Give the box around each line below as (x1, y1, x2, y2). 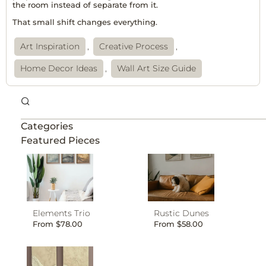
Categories (21, 120, 73, 132)
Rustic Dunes (154, 207, 209, 218)
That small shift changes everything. (12, 17, 157, 27)
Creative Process (99, 40, 168, 52)
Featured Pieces (21, 134, 100, 146)
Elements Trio (33, 207, 90, 218)
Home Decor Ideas (20, 62, 97, 74)
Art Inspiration (20, 40, 80, 52)
